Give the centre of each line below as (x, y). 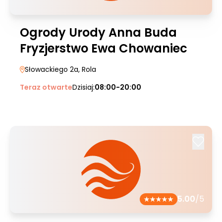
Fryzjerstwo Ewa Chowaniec (104, 48)
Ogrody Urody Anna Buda (98, 32)
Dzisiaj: (83, 87)
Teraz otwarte (46, 87)
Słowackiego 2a (52, 69)
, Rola (87, 69)
